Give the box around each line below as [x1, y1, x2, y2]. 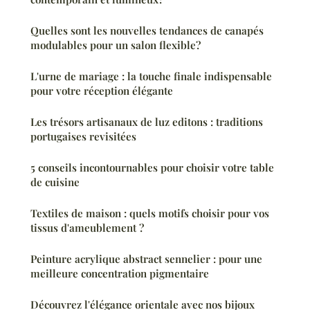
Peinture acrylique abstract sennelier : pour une [30, 252, 262, 266]
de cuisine [30, 175, 80, 190]
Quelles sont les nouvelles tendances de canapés [30, 24, 264, 38]
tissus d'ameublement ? [30, 221, 144, 235]
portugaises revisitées [30, 129, 136, 144]
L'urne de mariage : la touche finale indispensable [30, 69, 272, 84]
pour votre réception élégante [30, 84, 173, 98]
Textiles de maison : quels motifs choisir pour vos [30, 206, 269, 221]
